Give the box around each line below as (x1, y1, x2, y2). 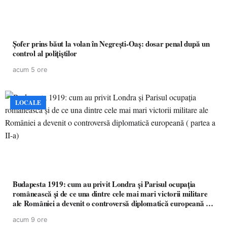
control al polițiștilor (13, 48, 78, 59)
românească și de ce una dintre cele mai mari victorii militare (13, 188, 208, 199)
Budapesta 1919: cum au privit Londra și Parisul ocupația (13, 178, 196, 190)
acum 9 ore (13, 216, 47, 223)
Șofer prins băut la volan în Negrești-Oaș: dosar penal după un (13, 38, 210, 49)
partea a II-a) (13, 207, 56, 218)
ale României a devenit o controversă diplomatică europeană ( (13, 198, 208, 209)
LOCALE (15, 98, 41, 107)
